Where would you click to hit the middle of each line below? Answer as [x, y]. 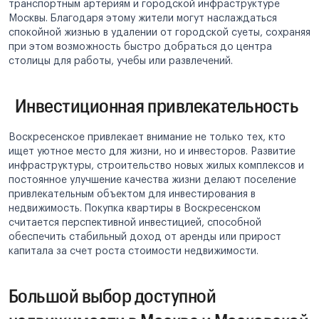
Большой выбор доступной [113, 295]
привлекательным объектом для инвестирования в [132, 194]
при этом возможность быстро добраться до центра [140, 47]
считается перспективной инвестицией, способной [135, 223]
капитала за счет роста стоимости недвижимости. [136, 251]
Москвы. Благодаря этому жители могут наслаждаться [143, 18]
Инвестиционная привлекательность [154, 105]
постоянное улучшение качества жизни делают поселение [152, 180]
